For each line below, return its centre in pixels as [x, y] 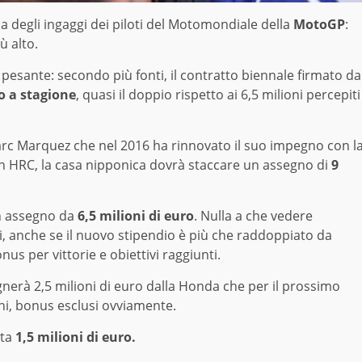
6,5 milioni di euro [136, 216]
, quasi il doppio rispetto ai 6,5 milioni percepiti [218, 95]
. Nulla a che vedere [253, 216]
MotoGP [319, 25]
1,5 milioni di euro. [74, 337]
